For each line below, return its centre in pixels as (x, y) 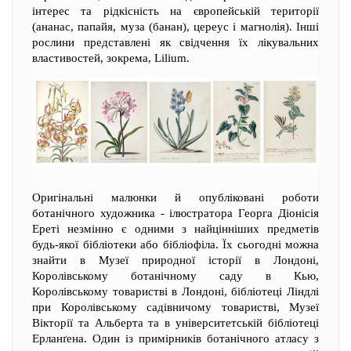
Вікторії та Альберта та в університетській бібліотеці (175, 323)
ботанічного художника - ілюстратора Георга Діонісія (175, 213)
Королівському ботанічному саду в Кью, (175, 276)
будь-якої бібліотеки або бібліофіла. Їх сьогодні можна (175, 245)
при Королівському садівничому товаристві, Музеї (175, 308)
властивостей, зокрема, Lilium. (111, 58)
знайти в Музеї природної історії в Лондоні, (175, 261)
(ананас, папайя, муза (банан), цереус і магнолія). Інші (175, 27)
